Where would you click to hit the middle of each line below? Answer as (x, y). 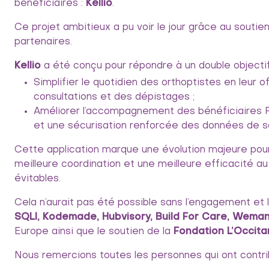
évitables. (38, 179)
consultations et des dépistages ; (114, 97)
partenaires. (43, 42)
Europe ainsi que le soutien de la (94, 232)
